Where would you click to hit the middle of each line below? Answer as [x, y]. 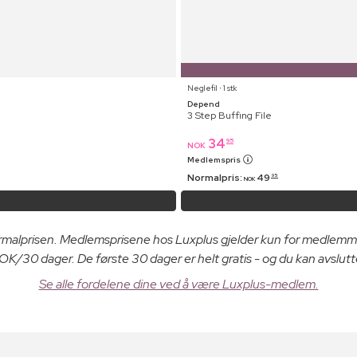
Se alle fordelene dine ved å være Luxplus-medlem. [178, 284]
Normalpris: [216, 177]
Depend [204, 104]
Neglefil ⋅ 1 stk [212, 88]
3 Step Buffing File [229, 115]
